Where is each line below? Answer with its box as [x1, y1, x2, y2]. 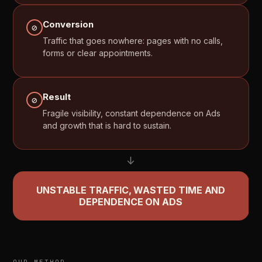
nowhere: [108, 36, 145, 46]
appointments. [99, 48, 153, 58]
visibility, [71, 108, 104, 118]
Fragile [43, 108, 70, 118]
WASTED [133, 184, 177, 196]
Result [43, 91, 71, 102]
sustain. [143, 120, 172, 130]
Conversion [43, 19, 94, 30]
